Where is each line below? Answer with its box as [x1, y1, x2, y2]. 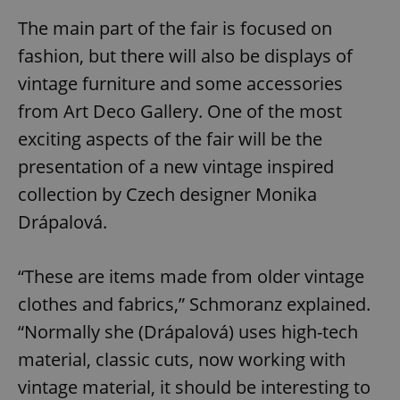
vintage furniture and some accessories [18, 71, 343, 96]
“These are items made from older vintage [18, 264, 364, 289]
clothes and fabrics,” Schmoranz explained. [18, 292, 371, 317]
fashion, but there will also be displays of [18, 44, 353, 69]
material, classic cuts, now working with [18, 347, 346, 372]
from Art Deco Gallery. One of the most [18, 99, 342, 124]
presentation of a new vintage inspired [18, 154, 334, 179]
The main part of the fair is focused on [18, 16, 332, 41]
